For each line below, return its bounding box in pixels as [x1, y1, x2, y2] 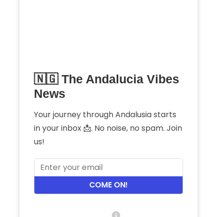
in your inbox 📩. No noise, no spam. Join [34, 123, 183, 134]
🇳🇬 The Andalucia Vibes [34, 72, 180, 86]
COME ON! [89, 180, 128, 190]
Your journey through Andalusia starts [34, 109, 177, 121]
